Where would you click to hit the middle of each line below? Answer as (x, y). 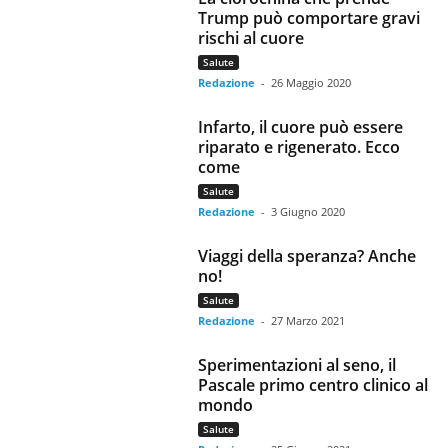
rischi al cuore (251, 38)
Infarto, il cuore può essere (301, 127)
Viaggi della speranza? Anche (307, 256)
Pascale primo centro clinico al (313, 385)
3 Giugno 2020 (308, 211)
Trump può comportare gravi (309, 18)
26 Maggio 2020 (311, 82)
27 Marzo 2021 (308, 320)
